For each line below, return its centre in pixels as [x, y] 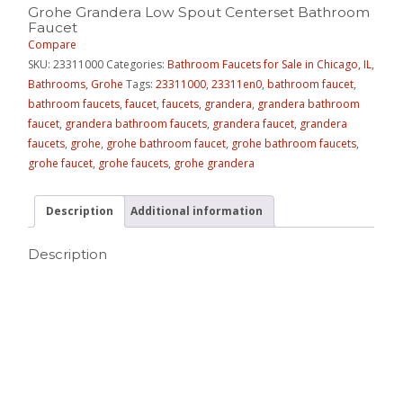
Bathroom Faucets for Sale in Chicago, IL [270, 64]
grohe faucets [134, 163]
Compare [53, 44]
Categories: [137, 64]
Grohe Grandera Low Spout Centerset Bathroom [199, 12]
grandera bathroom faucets [136, 123]
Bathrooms [57, 84]
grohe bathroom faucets [294, 143]
